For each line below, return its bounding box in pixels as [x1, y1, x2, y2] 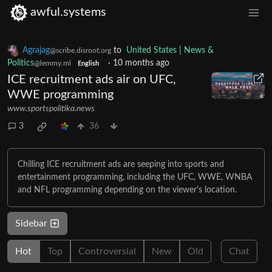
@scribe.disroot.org [50, 46, 111, 54]
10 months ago [112, 58, 169, 67]
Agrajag [22, 46, 50, 55]
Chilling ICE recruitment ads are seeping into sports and [18, 160, 224, 169]
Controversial [78, 246, 136, 256]
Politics [7, 58, 34, 67]
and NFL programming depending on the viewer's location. [18, 185, 237, 194]
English [77, 60, 99, 67]
